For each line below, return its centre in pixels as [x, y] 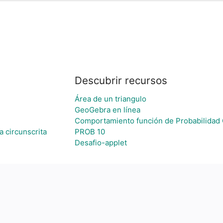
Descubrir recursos [121, 80]
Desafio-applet [101, 143]
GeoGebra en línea [107, 110]
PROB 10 [90, 132]
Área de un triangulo [110, 99]
